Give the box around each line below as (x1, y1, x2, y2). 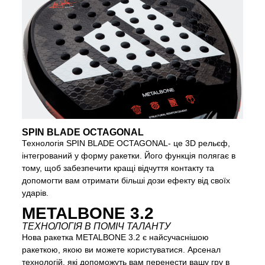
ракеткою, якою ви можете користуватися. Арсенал (22, 245, 221, 255)
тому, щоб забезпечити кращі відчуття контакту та (22, 163, 215, 173)
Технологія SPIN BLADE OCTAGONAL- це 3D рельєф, (22, 138, 231, 148)
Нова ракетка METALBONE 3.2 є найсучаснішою (22, 232, 209, 243)
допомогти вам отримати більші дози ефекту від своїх (22, 176, 231, 186)
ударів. (22, 188, 49, 198)
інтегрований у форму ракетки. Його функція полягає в (22, 151, 236, 161)
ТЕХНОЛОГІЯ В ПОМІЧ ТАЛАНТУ (22, 221, 171, 232)
